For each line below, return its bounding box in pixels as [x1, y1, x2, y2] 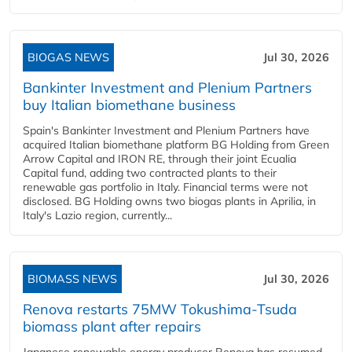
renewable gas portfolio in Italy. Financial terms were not [23, 180, 308, 194]
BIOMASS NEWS [27, 272, 117, 286]
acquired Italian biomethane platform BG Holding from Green [23, 137, 329, 152]
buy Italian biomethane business [23, 96, 236, 114]
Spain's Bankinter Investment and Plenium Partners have [23, 123, 310, 137]
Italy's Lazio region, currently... [23, 208, 172, 222]
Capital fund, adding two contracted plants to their [23, 166, 277, 180]
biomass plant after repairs [23, 317, 201, 335]
